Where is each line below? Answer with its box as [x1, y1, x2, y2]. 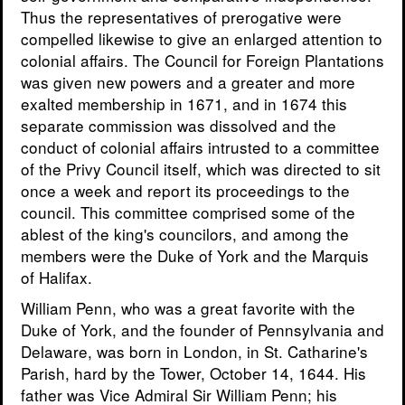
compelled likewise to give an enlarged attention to [21, 27, 382, 51]
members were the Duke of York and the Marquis [21, 244, 369, 268]
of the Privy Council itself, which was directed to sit [21, 157, 381, 181]
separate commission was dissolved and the [21, 114, 336, 137]
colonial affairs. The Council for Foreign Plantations [21, 49, 384, 72]
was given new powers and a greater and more [21, 71, 355, 94]
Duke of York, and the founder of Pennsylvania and [21, 318, 384, 342]
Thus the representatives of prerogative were [21, 5, 342, 29]
